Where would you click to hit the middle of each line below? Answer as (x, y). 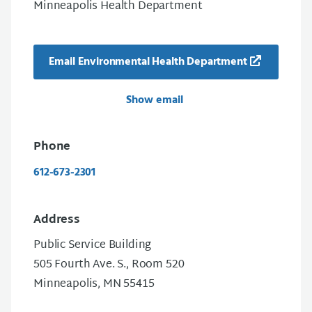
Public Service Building (93, 245)
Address (57, 220)
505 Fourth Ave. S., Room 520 (109, 265)
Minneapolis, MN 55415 (94, 284)
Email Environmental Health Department (148, 62)
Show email (156, 100)
